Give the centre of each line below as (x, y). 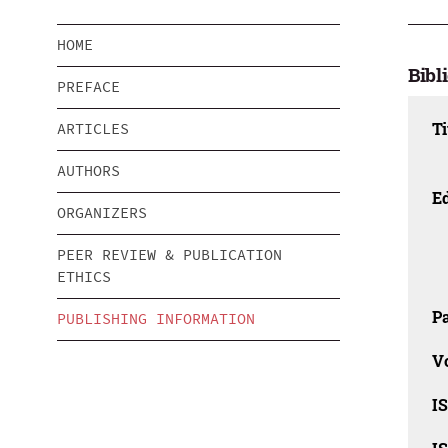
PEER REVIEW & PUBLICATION (169, 255)
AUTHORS (88, 171)
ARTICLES (93, 129)
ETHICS (84, 277)
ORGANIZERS (102, 213)
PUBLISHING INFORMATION (156, 319)
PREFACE (88, 87)
